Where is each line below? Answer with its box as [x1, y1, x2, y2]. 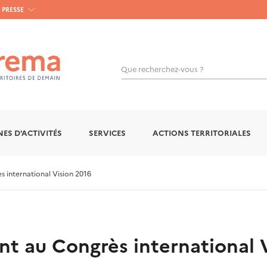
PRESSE [2, 5, 24, 14]
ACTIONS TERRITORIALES [153, 128, 252, 138]
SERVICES [89, 128, 126, 138]
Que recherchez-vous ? [120, 64, 204, 74]
